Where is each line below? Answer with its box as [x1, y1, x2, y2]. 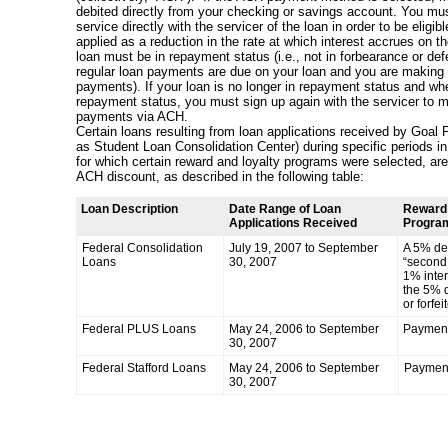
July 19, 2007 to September [229, 240, 378, 255]
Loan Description [81, 201, 178, 216]
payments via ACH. [76, 108, 188, 124]
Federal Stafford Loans [82, 360, 206, 375]
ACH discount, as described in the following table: [76, 168, 364, 184]
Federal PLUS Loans [82, 321, 196, 336]
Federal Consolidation [82, 240, 203, 255]
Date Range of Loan [229, 201, 341, 216]
